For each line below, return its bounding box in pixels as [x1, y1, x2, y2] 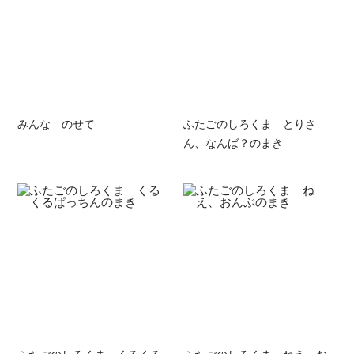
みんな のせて [17, 115, 96, 131]
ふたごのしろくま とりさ [183, 115, 316, 131]
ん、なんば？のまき [183, 134, 283, 150]
